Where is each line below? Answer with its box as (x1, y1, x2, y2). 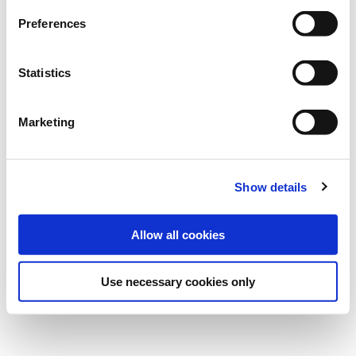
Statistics (18, 65, 71, 79)
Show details (234, 180, 308, 194)
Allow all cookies (131, 227, 225, 242)
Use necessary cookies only (101, 274, 255, 288)
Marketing (18, 114, 75, 129)
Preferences (18, 16, 87, 30)
